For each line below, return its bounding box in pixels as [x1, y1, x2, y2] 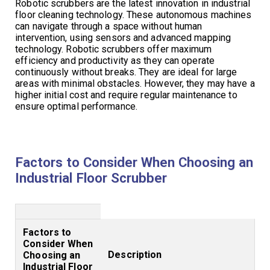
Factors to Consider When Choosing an [15, 154, 254, 170]
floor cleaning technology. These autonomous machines [15, 8, 252, 20]
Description [108, 248, 162, 260]
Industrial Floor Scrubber [15, 169, 168, 186]
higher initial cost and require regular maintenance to [15, 89, 237, 101]
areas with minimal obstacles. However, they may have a [15, 77, 255, 89]
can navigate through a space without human [15, 20, 202, 32]
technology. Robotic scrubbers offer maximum [15, 43, 212, 55]
